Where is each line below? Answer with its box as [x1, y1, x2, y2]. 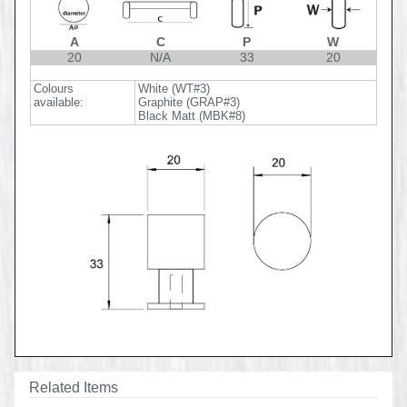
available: [34, 96, 84, 110]
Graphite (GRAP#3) [138, 96, 240, 110]
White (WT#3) [138, 83, 210, 96]
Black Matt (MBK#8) [138, 110, 245, 124]
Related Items [29, 379, 118, 395]
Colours [34, 83, 74, 96]
